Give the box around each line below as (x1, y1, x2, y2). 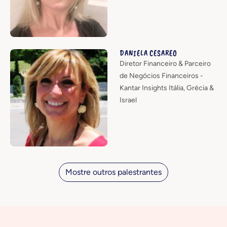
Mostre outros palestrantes (65, 167, 162, 177)
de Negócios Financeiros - (120, 71, 203, 81)
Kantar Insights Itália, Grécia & (120, 84, 214, 93)
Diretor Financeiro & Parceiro (120, 59, 211, 68)
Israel (120, 96, 137, 105)
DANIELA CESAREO (120, 48, 177, 59)
